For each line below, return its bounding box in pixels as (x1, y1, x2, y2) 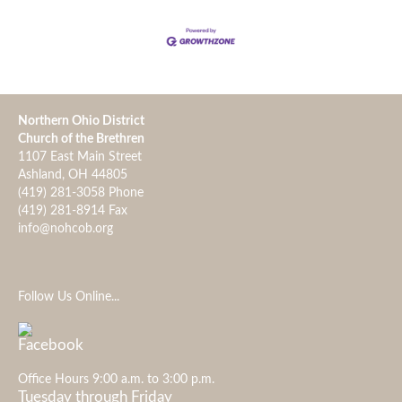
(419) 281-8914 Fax (18, 205, 127, 218)
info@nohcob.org (18, 223, 113, 236)
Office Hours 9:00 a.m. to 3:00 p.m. (18, 373, 214, 387)
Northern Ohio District (18, 115, 144, 128)
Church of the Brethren (18, 133, 144, 146)
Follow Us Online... (18, 291, 119, 304)
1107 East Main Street (18, 151, 142, 164)
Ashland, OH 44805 (18, 169, 127, 182)
